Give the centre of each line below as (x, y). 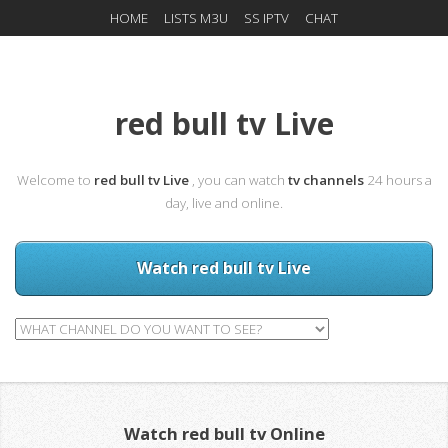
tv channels (327, 179)
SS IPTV (267, 17)
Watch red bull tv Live (224, 268)
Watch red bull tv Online (224, 434)
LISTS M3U (195, 17)
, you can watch (239, 179)
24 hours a (399, 179)
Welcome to (55, 179)
